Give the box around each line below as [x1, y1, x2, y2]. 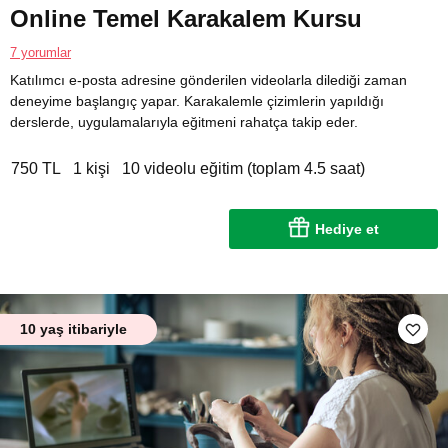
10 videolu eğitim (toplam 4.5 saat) [122, 159, 365, 177]
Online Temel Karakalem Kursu [10, 4, 362, 32]
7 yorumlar [10, 44, 71, 60]
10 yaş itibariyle [20, 320, 127, 337]
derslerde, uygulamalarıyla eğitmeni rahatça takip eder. [10, 113, 358, 130]
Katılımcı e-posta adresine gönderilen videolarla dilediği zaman [10, 71, 407, 88]
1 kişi [73, 159, 110, 177]
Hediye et [315, 220, 379, 237]
